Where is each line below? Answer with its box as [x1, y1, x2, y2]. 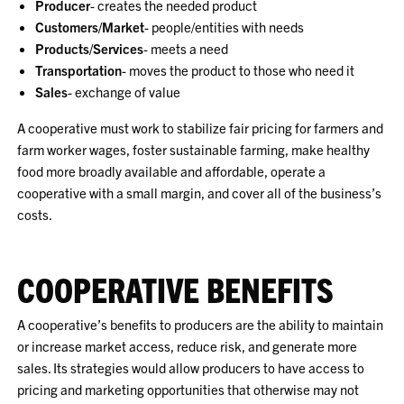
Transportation [35, 61, 123, 78]
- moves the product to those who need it [122, 61, 355, 78]
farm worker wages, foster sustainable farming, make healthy [17, 141, 371, 158]
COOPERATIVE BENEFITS [17, 268, 335, 309]
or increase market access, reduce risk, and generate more [17, 337, 358, 354]
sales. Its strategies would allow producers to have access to [17, 359, 365, 376]
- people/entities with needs [144, 18, 305, 35]
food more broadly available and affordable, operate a [17, 162, 326, 179]
